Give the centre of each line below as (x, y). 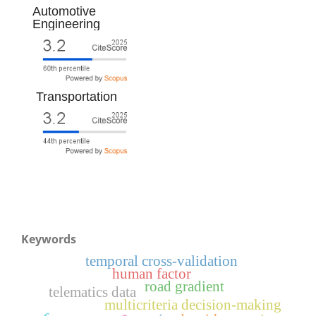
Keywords (49, 239)
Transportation (77, 97)
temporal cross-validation (162, 261)
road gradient (185, 287)
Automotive (64, 11)
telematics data (92, 292)
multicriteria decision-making (193, 305)
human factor (151, 274)
